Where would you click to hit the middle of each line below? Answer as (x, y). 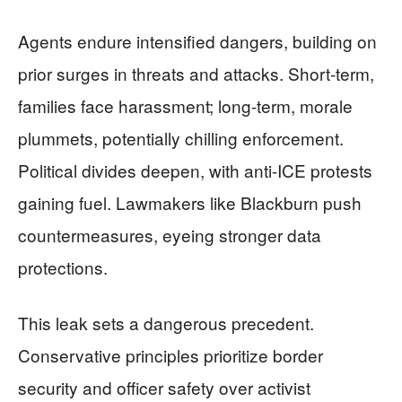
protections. (63, 267)
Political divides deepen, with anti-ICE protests (195, 170)
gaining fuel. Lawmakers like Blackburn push (190, 202)
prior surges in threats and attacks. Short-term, (196, 73)
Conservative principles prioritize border (170, 354)
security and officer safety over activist (164, 387)
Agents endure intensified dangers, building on (197, 40)
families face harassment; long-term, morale (185, 105)
